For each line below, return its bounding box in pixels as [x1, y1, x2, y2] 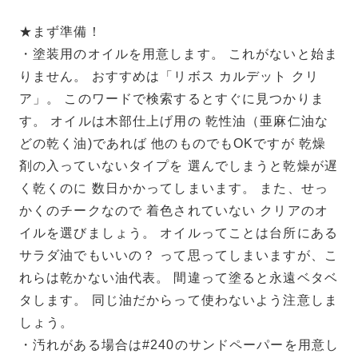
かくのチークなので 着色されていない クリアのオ [19, 203, 328, 217]
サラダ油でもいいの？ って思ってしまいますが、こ [19, 248, 338, 262]
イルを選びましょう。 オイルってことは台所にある [19, 225, 338, 240]
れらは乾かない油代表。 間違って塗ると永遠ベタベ [19, 270, 338, 284]
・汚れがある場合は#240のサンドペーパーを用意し [19, 337, 339, 352]
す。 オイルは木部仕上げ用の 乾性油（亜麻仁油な [19, 113, 328, 128]
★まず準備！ [19, 24, 101, 38]
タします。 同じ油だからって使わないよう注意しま [19, 292, 338, 307]
